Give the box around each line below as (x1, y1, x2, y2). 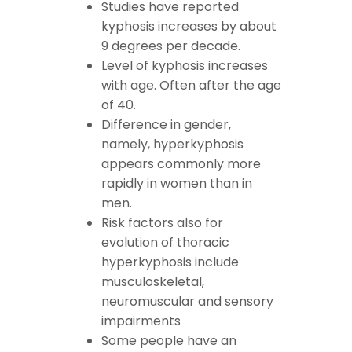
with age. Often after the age (101, 76, 281, 95)
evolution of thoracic (101, 233, 229, 252)
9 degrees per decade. (101, 37, 240, 56)
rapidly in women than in (101, 174, 252, 193)
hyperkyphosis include (101, 253, 239, 272)
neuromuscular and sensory (101, 292, 273, 311)
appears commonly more (101, 155, 261, 174)
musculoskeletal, (101, 273, 204, 291)
